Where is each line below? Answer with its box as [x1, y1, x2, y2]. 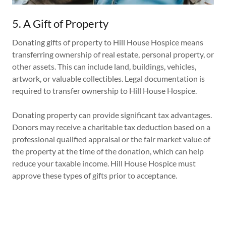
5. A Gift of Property [12, 17, 108, 31]
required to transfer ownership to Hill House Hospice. [12, 86, 198, 96]
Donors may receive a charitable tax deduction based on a [12, 122, 210, 132]
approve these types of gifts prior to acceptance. [12, 171, 177, 181]
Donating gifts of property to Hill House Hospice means [12, 37, 203, 47]
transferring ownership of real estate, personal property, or [12, 49, 214, 60]
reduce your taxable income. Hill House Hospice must [12, 158, 196, 168]
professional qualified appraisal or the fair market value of [12, 134, 210, 144]
